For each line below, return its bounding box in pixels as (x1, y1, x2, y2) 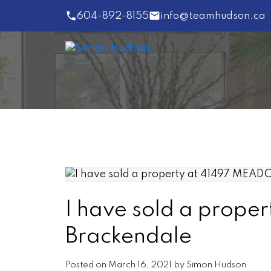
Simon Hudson (186, 261, 246, 270)
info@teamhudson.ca (160, 10, 266, 21)
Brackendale (65, 226, 192, 248)
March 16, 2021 (108, 261, 172, 270)
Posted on (65, 261, 108, 270)
